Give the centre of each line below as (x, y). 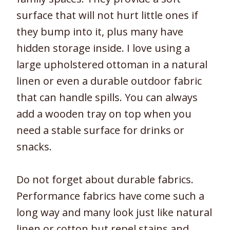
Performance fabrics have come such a (110, 196)
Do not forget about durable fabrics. (105, 180)
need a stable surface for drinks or (100, 130)
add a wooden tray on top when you (104, 114)
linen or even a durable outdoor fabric (109, 81)
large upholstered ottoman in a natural (112, 65)
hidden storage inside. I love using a (103, 48)
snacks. (34, 147)
